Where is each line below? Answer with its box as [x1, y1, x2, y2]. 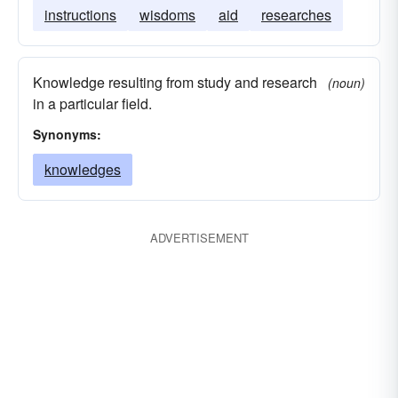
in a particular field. [33, 93, 152, 114]
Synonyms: [33, 125, 101, 143]
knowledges [44, 159, 121, 179]
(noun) [328, 74, 365, 92]
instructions [44, 4, 116, 25]
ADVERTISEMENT [149, 229, 249, 246]
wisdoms [139, 4, 195, 25]
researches [261, 4, 331, 25]
